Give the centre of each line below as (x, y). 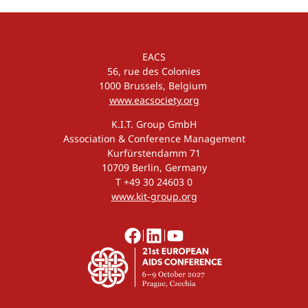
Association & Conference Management (154, 139)
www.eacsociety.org (154, 100)
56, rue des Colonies (154, 71)
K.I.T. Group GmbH (154, 124)
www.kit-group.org (154, 197)
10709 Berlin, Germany (154, 168)
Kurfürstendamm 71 (154, 153)
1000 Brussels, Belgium (154, 85)
